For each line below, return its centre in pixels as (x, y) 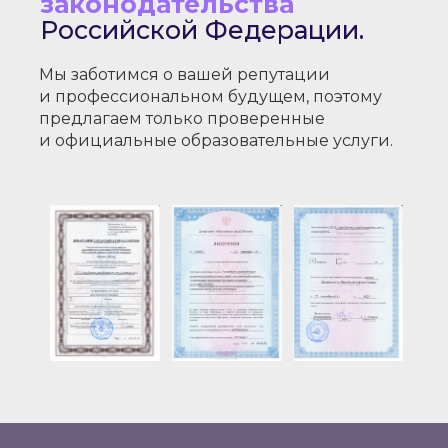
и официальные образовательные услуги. (215, 140)
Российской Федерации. (201, 30)
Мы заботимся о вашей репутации (184, 74)
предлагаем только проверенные (181, 118)
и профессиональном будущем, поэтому (210, 96)
